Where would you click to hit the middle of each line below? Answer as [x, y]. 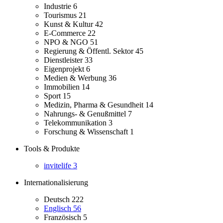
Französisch [63, 218]
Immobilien [63, 87]
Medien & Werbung [76, 78]
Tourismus [61, 15]
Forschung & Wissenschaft [87, 132]
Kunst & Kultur [69, 24]
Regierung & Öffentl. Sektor [90, 51]
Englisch [58, 209]
